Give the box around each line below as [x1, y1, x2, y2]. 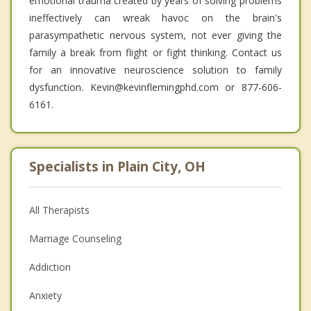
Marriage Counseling [29, 232, 121, 246]
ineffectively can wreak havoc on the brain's [29, 11, 282, 25]
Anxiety [29, 289, 62, 303]
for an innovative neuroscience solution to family [29, 63, 282, 77]
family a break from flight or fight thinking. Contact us [29, 46, 282, 60]
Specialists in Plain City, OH [29, 158, 205, 176]
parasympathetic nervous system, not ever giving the [29, 28, 282, 42]
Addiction [29, 260, 71, 274]
